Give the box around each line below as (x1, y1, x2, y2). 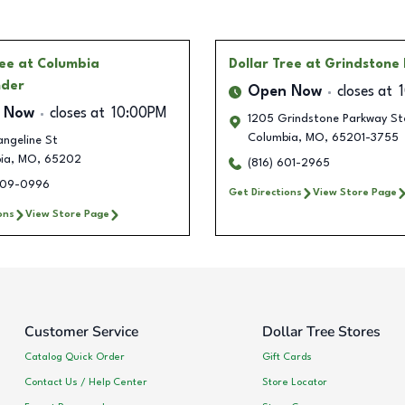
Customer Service (24, 322, 138, 343)
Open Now (248, 85, 322, 100)
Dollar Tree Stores (261, 322, 381, 343)
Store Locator (261, 376, 327, 388)
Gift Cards (261, 351, 312, 363)
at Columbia (17, 58, 99, 71)
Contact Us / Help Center (24, 376, 147, 388)
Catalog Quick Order (24, 351, 125, 363)
